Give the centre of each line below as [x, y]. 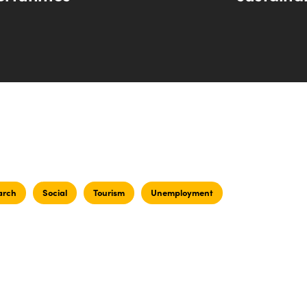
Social [55, 192]
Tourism [109, 192]
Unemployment [182, 192]
